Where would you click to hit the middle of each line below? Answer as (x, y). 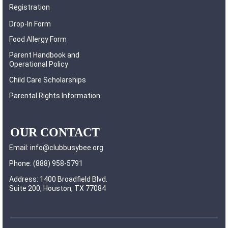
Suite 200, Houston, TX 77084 (58, 189)
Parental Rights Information (55, 96)
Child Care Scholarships (48, 80)
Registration (30, 7)
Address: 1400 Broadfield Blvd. (58, 179)
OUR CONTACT (55, 133)
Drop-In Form (30, 24)
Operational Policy (39, 64)
